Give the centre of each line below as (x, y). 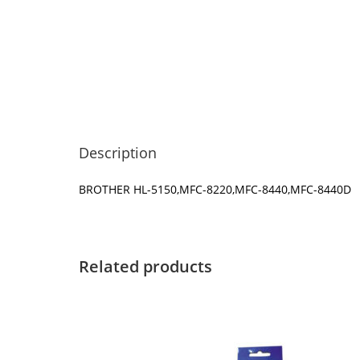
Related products (146, 266)
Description (118, 153)
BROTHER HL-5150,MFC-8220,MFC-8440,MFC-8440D (215, 189)
